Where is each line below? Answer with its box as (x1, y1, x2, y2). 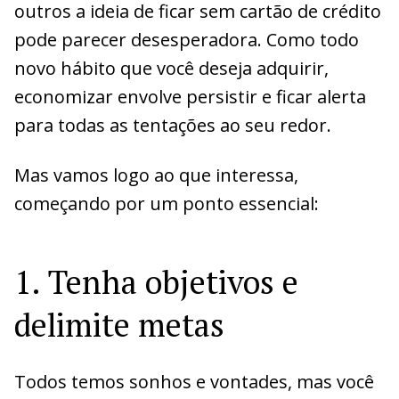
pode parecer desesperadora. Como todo (14, 27, 359, 52)
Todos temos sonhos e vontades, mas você (14, 369, 374, 394)
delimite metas (14, 303, 224, 346)
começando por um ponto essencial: (14, 191, 319, 216)
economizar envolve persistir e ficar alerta (14, 84, 366, 109)
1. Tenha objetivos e (14, 260, 298, 303)
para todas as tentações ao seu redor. (14, 112, 331, 137)
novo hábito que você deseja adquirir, (14, 55, 329, 80)
